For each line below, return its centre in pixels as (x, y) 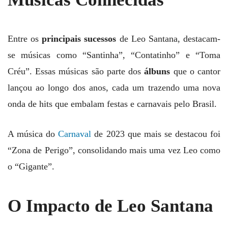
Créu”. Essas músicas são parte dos (76, 72)
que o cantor (195, 72)
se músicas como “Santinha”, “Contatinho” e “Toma (114, 55)
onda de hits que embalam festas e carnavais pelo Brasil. (112, 104)
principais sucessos (79, 39)
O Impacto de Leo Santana (110, 206)
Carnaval (75, 134)
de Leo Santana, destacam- (168, 39)
